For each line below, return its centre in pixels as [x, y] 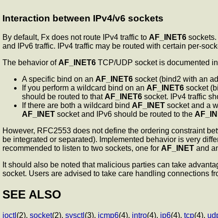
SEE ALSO [32, 194]
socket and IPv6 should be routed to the [125, 114]
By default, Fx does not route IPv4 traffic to [76, 37]
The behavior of [30, 63]
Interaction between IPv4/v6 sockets [83, 18]
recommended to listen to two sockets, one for [82, 148]
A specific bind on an [59, 79]
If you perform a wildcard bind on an [84, 88]
